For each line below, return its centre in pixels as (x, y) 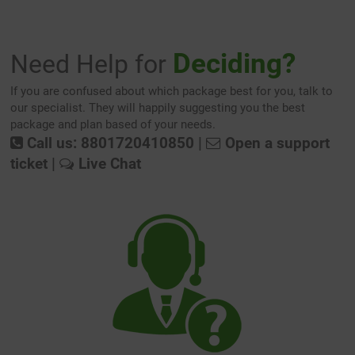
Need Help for (92, 64)
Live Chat (108, 164)
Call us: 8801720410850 (109, 143)
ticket (29, 164)
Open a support (276, 143)
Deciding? (235, 63)
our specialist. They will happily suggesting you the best (158, 107)
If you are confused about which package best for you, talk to (172, 91)
